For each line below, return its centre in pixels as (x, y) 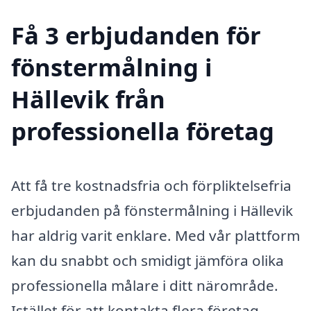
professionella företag (143, 131)
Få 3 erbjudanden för (136, 35)
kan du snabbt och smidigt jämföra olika (148, 261)
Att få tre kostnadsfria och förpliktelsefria (151, 186)
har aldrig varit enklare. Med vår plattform (155, 236)
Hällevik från (88, 99)
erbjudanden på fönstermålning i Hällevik (152, 211)
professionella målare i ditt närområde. (145, 286)
